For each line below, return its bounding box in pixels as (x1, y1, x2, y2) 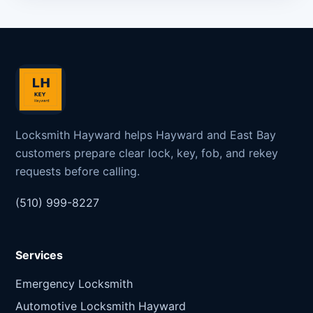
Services (15, 248, 63, 263)
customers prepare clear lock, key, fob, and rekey (15, 146, 278, 161)
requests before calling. (15, 164, 140, 179)
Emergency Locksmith (15, 277, 133, 291)
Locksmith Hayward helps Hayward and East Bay (15, 128, 276, 143)
